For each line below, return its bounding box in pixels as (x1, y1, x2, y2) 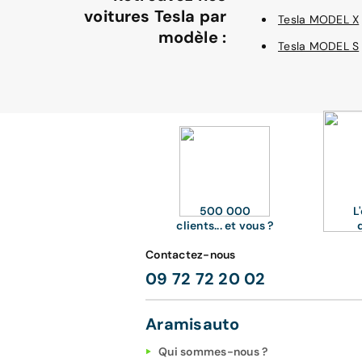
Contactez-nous (145, 247, 236, 262)
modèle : (158, 27, 226, 48)
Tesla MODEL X (278, 12, 360, 27)
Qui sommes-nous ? (158, 344, 268, 359)
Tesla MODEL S (278, 39, 360, 53)
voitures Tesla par (84, 6, 226, 27)
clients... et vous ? (176, 218, 274, 233)
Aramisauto (145, 314, 240, 335)
